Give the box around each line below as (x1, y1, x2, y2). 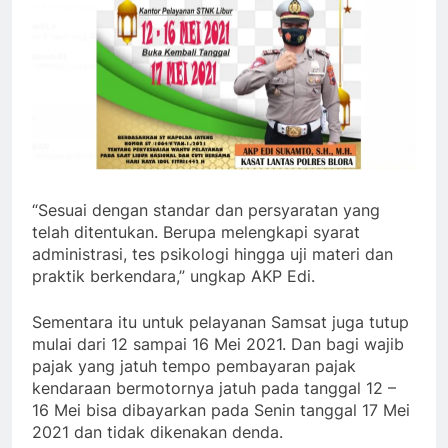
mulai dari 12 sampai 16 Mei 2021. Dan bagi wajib (32, 334, 404, 355)
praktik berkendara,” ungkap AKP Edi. (32, 266, 315, 287)
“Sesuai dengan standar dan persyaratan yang (32, 200, 380, 221)
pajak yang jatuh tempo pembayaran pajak (32, 356, 356, 377)
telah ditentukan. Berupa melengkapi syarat (32, 222, 360, 243)
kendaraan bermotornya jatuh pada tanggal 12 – (32, 378, 396, 399)
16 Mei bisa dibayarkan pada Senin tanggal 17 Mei (32, 400, 410, 421)
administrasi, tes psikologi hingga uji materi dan (32, 244, 393, 265)
